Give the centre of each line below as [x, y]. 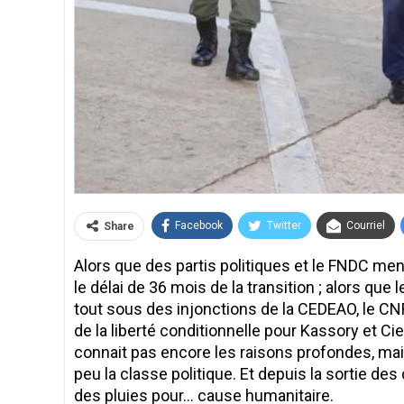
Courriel [366, 226]
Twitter [284, 226]
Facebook [199, 226]
